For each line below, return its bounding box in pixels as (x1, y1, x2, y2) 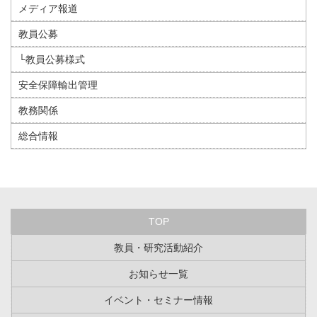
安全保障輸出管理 (18, 79, 98, 91)
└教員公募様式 (18, 53, 85, 65)
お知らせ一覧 (129, 267, 188, 279)
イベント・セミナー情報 (104, 294, 213, 306)
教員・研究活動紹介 (114, 241, 203, 253)
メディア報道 (18, 2, 78, 14)
